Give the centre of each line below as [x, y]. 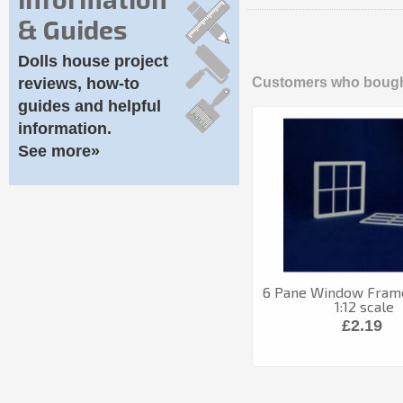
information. [65, 129]
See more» [59, 151]
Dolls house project [93, 61]
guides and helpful [90, 106]
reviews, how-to [79, 84]
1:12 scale [365, 306]
